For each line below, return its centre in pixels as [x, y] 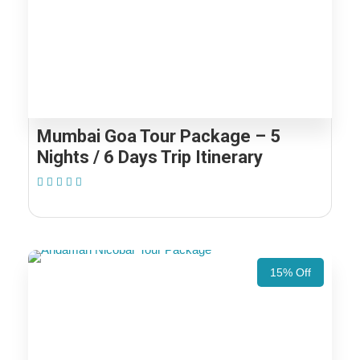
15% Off [290, 272]
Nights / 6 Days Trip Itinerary [150, 157]
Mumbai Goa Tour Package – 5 [159, 136]
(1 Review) [108, 182]
